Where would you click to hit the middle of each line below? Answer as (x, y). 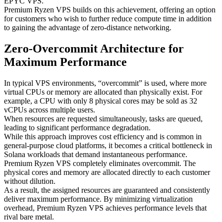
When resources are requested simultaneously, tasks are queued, (103, 118)
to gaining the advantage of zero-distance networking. (88, 27)
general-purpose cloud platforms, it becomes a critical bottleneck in (108, 145)
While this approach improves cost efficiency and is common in (103, 136)
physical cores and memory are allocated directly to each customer (107, 172)
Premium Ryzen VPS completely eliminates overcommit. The (100, 163)
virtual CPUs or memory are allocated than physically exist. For (103, 92)
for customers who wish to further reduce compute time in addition (108, 18)
